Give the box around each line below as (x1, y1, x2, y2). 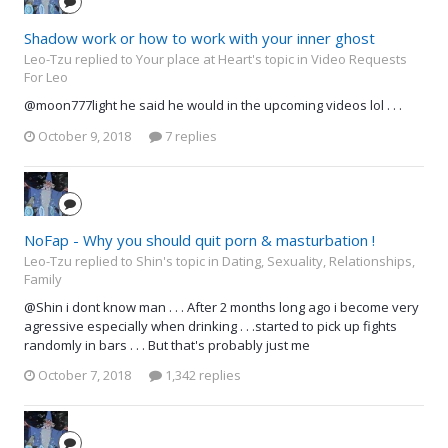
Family (24, 269, 62, 288)
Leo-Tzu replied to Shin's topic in (24, 251, 222, 270)
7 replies (162, 126, 217, 145)
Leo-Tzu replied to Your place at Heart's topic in (24, 50, 311, 69)
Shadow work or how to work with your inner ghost (24, 28, 375, 49)
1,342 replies (162, 366, 241, 385)
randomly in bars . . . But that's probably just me (24, 335, 310, 354)
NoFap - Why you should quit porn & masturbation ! (24, 229, 375, 250)
